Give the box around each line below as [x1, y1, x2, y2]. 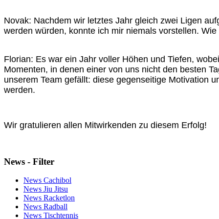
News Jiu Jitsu [23, 185, 68, 194]
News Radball [23, 202, 67, 211]
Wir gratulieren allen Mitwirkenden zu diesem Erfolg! [4, 120, 207, 130]
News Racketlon [23, 194, 75, 202]
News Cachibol [23, 176, 71, 185]
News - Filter [4, 156, 54, 167]
